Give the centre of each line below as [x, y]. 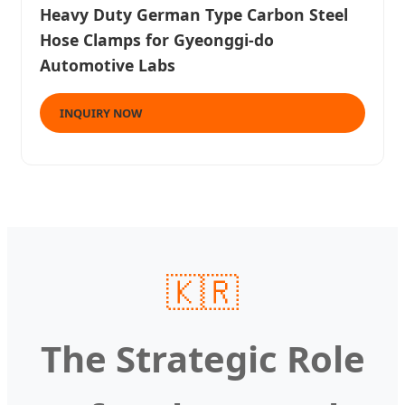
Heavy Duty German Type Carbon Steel [194, 15]
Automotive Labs [108, 66]
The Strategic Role [202, 359]
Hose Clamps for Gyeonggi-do [157, 40]
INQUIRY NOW [101, 113]
